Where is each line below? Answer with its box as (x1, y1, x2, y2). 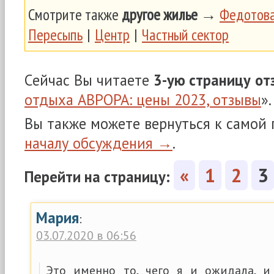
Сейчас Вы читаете (24, 70, 154, 90)
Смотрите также (28, 4, 122, 24)
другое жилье (122, 4, 198, 24)
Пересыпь (28, 24, 83, 45)
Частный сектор (142, 24, 229, 45)
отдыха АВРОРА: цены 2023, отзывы (24, 90, 261, 109)
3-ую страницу (154, 70, 251, 90)
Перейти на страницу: (24, 167, 174, 187)
